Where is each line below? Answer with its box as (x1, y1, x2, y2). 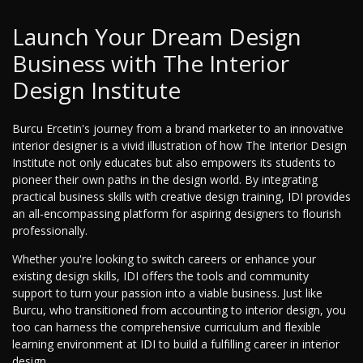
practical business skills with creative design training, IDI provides (12, 189, 351, 205)
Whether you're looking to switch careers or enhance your (12, 251, 316, 267)
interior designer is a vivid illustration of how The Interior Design (12, 138, 347, 154)
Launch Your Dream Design (12, 21, 301, 53)
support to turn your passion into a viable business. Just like (12, 285, 322, 301)
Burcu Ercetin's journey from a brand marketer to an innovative (12, 121, 344, 137)
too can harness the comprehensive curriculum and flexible (12, 319, 321, 335)
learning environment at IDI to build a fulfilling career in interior (12, 336, 340, 352)
